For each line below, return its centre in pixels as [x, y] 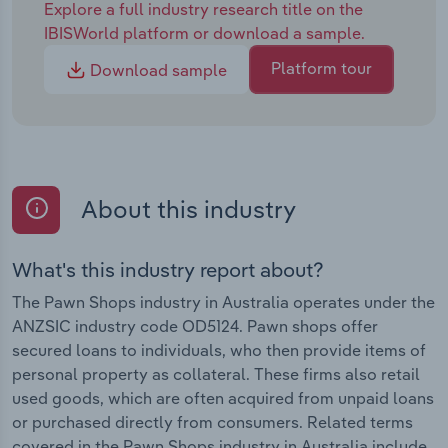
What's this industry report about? [168, 269]
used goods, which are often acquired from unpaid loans [223, 397]
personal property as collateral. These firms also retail [216, 373]
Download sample [156, 70]
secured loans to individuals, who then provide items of [219, 349]
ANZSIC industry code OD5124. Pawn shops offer [195, 325]
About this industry [186, 209]
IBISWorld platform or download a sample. [204, 32]
